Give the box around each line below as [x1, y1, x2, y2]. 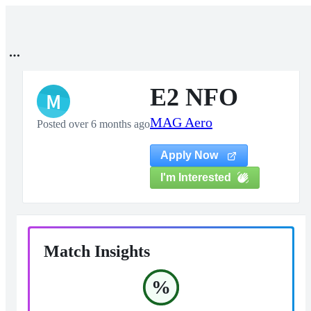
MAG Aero [150, 115, 212, 130]
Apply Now [160, 149, 221, 161]
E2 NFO [150, 83, 238, 111]
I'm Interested [160, 171, 231, 183]
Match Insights [44, 242, 150, 261]
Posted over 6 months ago [37, 118, 150, 130]
